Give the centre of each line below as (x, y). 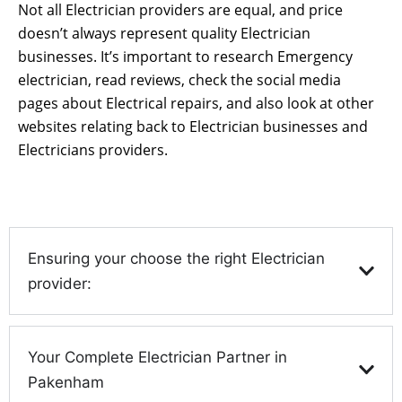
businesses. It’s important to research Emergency (185, 56)
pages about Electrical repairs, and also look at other (196, 103)
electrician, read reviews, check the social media (179, 79)
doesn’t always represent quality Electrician (164, 33)
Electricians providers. (93, 149)
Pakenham (66, 383)
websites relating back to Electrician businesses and (193, 126)
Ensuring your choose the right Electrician (176, 259)
